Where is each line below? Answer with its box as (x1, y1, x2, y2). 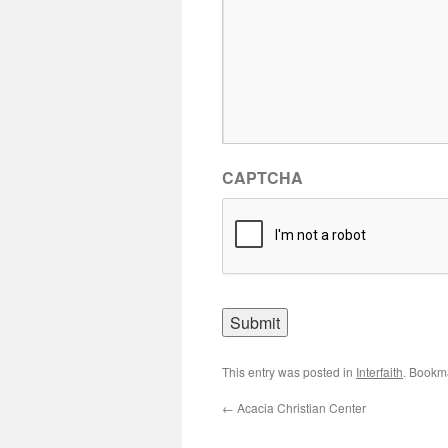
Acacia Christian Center (234, 399, 366, 416)
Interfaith (356, 363, 403, 380)
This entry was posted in (222, 363, 356, 380)
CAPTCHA (222, 166, 303, 189)
